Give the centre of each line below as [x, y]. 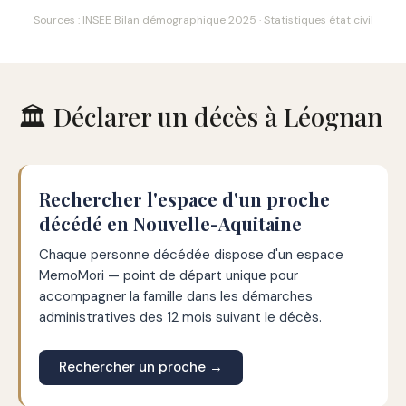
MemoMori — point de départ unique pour [169, 275]
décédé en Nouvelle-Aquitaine [170, 223]
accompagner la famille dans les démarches [176, 296]
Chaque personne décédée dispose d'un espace [191, 255]
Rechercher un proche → [141, 367]
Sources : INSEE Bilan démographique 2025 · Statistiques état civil [203, 20]
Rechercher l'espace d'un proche [184, 199]
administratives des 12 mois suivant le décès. [180, 317]
